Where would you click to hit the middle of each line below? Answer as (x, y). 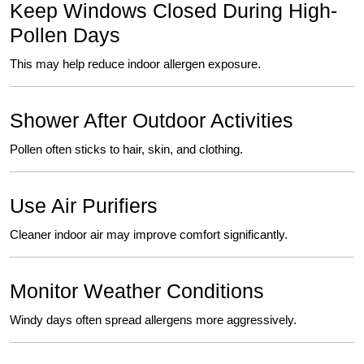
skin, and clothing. (194, 149)
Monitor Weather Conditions (137, 291)
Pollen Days (65, 35)
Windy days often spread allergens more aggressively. (153, 320)
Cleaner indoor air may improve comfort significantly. (149, 235)
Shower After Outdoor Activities (152, 121)
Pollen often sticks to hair (76, 149)
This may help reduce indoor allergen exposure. (135, 64)
